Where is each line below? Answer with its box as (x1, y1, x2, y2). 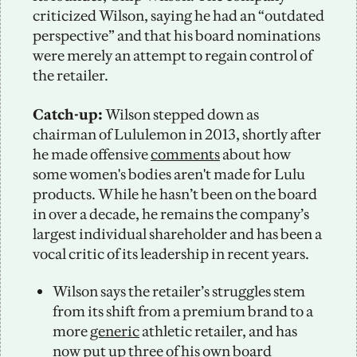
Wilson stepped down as (105, 104, 259, 124)
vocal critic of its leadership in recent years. (33, 244, 312, 263)
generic (90, 321, 139, 340)
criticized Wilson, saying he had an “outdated (33, 6, 324, 25)
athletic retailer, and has (139, 321, 297, 340)
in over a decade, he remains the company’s (33, 204, 309, 223)
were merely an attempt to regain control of (33, 45, 312, 65)
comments (151, 144, 220, 163)
